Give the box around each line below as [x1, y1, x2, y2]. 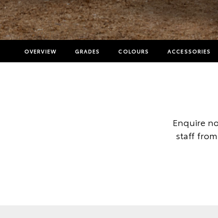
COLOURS [118, 47, 149, 55]
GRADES [74, 47, 100, 55]
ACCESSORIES [167, 47, 211, 55]
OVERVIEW [24, 47, 56, 55]
